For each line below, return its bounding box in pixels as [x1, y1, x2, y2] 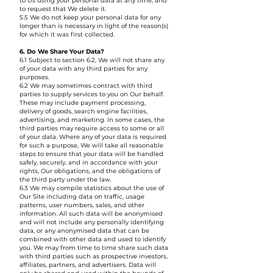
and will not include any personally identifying [19, 218, 164, 226]
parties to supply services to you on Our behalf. [19, 90, 164, 98]
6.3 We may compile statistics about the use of [19, 184, 164, 192]
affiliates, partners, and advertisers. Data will [19, 261, 156, 269]
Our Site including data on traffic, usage [19, 193, 144, 200]
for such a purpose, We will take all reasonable [19, 141, 163, 149]
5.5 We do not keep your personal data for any [19, 13, 161, 21]
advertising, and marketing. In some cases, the [19, 116, 165, 124]
